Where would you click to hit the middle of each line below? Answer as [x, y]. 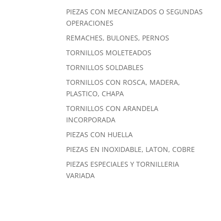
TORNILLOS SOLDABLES [105, 68]
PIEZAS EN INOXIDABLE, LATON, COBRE [131, 149]
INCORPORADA [91, 120]
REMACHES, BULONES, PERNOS [118, 38]
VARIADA [81, 176]
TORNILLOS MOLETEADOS [109, 53]
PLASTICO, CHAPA [95, 94]
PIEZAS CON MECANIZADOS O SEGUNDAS [135, 12]
